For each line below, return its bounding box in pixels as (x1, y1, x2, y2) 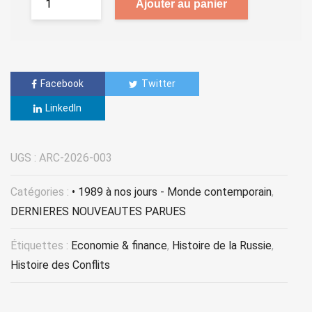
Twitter (141, 77, 175, 89)
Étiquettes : (10, 239, 71, 253)
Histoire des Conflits (10, 258, 110, 272)
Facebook (40, 77, 84, 89)
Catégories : (10, 185, 72, 199)
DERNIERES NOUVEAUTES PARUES (10, 205, 186, 219)
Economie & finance (71, 239, 167, 253)
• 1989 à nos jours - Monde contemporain (72, 185, 272, 199)
